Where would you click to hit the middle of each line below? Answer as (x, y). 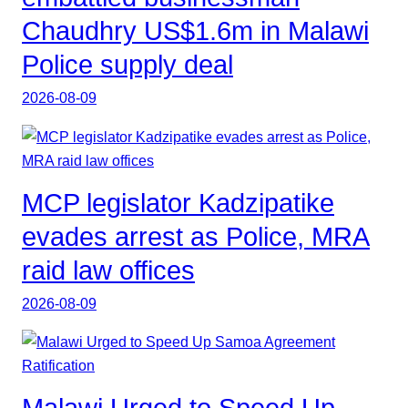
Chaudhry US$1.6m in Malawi (195, 31)
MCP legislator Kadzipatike (178, 203)
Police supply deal (127, 65)
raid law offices (108, 270)
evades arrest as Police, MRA (196, 236)
